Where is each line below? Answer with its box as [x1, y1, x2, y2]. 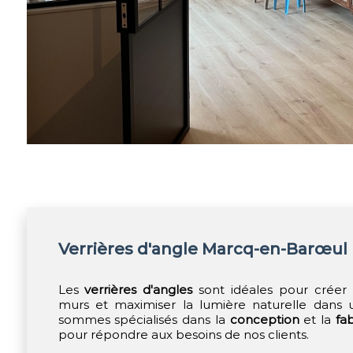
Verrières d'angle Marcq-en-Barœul [58, 239, 347, 258]
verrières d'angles [84, 282, 193, 297]
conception [229, 312, 299, 327]
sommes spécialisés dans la [58, 312, 230, 327]
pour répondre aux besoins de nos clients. [58, 327, 309, 342]
